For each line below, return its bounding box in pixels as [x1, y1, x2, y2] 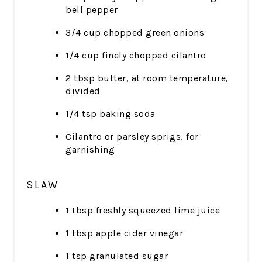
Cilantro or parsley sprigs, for [65, 131, 199, 143]
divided [65, 85, 101, 97]
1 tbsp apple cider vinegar [65, 227, 184, 239]
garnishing [65, 144, 115, 156]
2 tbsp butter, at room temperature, [65, 73, 229, 84]
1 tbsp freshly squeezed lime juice [65, 205, 220, 216]
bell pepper [65, 4, 118, 16]
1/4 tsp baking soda [65, 108, 156, 120]
